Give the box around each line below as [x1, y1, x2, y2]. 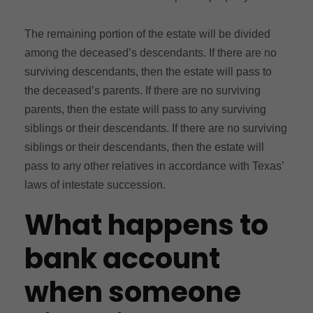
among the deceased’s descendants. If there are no [24, 46, 277, 59]
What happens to [24, 205, 268, 245]
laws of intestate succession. [24, 178, 166, 191]
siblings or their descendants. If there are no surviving [24, 122, 287, 134]
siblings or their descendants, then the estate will [24, 140, 264, 153]
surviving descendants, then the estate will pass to [24, 65, 272, 78]
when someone [24, 272, 241, 312]
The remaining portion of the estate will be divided [24, 27, 270, 40]
